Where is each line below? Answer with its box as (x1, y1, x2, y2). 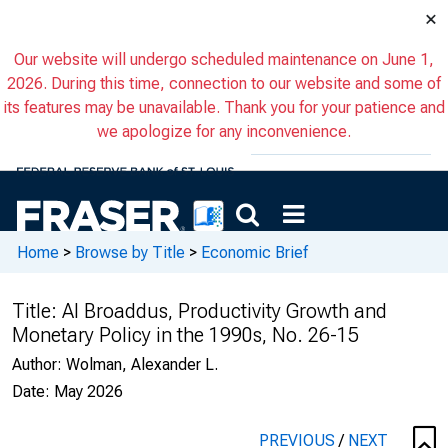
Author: (12, 355, 66, 374)
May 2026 (54, 382, 123, 401)
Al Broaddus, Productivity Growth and (62, 299, 387, 323)
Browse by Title (75, 242, 185, 262)
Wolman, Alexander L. (66, 355, 218, 374)
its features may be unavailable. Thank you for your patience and (3, 98, 445, 117)
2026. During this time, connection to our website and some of (7, 74, 441, 93)
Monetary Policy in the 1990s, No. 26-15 (12, 323, 359, 347)
